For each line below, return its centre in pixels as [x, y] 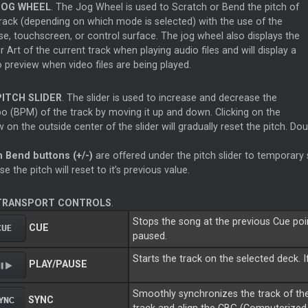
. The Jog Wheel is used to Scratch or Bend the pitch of [175, 7]
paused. [150, 236]
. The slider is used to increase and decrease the [169, 98]
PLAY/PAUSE [58, 264]
